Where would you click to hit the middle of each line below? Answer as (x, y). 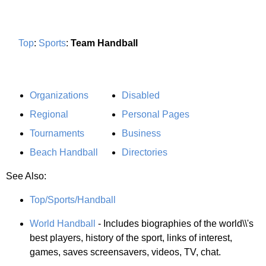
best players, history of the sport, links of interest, (131, 237)
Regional (49, 114)
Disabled (141, 95)
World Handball (63, 223)
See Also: (26, 176)
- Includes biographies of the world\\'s (175, 223)
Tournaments (57, 133)
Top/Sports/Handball (73, 199)
